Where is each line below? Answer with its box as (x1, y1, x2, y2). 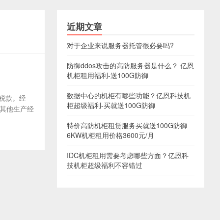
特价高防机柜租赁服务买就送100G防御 (67, 120, 187, 130)
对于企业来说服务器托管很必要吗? (67, 40, 174, 50)
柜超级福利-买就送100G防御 (67, 100, 155, 110)
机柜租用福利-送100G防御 (67, 70, 148, 80)
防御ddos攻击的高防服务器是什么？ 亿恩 (67, 60, 194, 70)
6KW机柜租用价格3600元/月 (67, 130, 154, 140)
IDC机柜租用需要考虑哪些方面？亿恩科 (67, 150, 189, 160)
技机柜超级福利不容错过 (67, 160, 142, 170)
